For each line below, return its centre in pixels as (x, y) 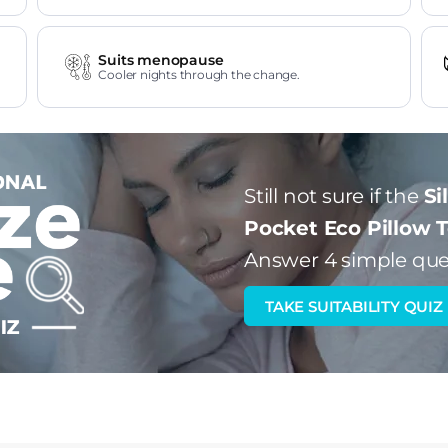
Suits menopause (161, 60)
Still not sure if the (334, 196)
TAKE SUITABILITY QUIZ (354, 306)
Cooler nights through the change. (199, 74)
